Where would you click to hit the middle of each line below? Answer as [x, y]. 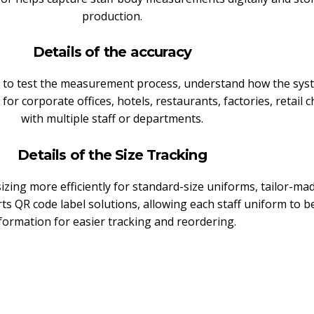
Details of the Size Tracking [112, 155]
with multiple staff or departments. [112, 119]
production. [112, 16]
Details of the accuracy [112, 52]
